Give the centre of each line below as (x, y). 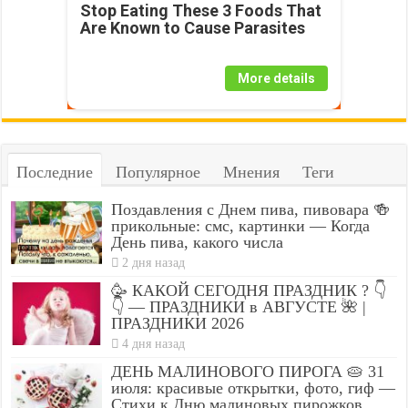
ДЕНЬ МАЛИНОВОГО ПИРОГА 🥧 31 (248, 372)
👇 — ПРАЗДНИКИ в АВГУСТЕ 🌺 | (239, 307)
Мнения (252, 173)
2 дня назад (154, 263)
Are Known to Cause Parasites (192, 28)
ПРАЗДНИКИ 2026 (178, 324)
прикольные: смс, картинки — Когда (241, 226)
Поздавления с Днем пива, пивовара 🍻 (251, 210)
